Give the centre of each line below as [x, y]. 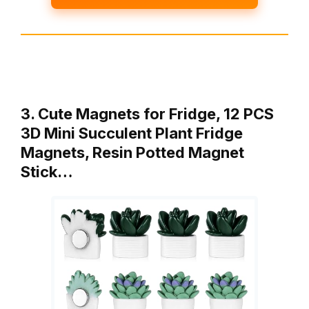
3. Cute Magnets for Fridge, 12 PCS [147, 113]
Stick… [47, 171]
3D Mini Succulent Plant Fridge [132, 133]
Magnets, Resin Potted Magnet [132, 152]
